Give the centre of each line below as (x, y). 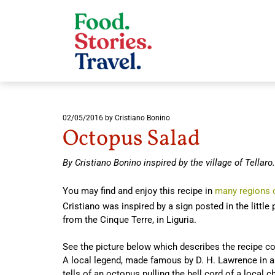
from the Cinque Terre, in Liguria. (130, 219)
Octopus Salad (131, 139)
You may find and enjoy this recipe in (139, 191)
